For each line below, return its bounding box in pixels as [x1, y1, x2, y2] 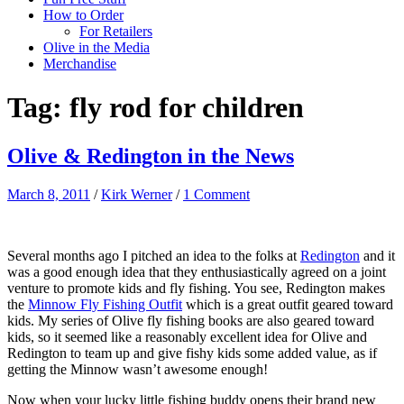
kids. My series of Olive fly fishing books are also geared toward [7, 312, 374, 328]
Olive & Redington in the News [7, 143, 294, 168]
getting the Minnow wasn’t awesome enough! [7, 361, 268, 377]
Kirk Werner [101, 186, 172, 202]
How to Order [43, 7, 124, 23]
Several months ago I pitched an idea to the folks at [7, 247, 300, 263]
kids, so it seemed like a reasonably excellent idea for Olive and [7, 328, 367, 344]
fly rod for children [69, 91, 304, 124]
